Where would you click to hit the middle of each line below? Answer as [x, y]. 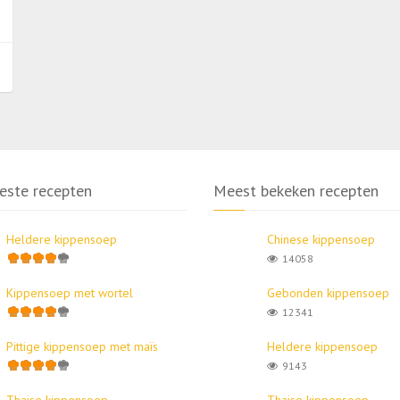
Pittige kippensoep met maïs [82, 346]
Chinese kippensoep [321, 239]
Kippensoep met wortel [69, 292]
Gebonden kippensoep [328, 292]
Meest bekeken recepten [296, 190]
